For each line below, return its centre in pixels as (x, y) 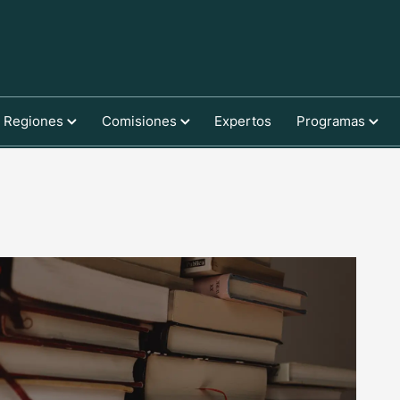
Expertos (243, 121)
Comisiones (141, 121)
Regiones (35, 121)
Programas (333, 121)
